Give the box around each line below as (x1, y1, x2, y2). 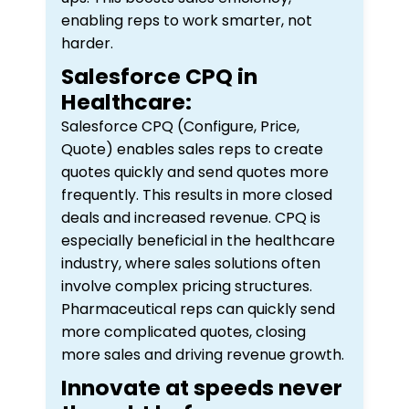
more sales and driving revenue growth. (61, 343, 348, 365)
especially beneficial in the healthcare (61, 229, 335, 251)
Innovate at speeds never (61, 372, 342, 403)
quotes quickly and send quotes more (61, 161, 329, 183)
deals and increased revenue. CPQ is (61, 206, 320, 228)
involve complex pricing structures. (61, 275, 312, 297)
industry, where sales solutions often (61, 252, 320, 274)
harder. (61, 32, 113, 54)
